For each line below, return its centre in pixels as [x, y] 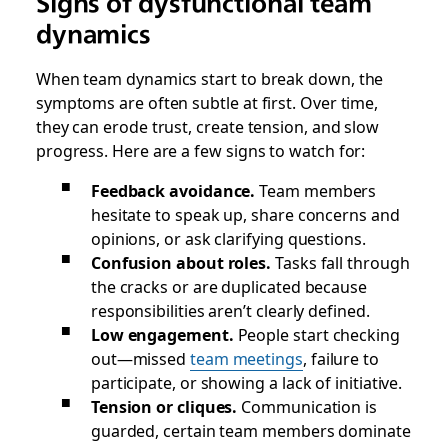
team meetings [246, 358]
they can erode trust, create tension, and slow [207, 126]
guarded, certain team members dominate [250, 430]
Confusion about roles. [181, 262]
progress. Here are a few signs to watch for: [200, 150]
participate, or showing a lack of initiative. [246, 382]
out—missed [140, 358]
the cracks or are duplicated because [228, 286]
